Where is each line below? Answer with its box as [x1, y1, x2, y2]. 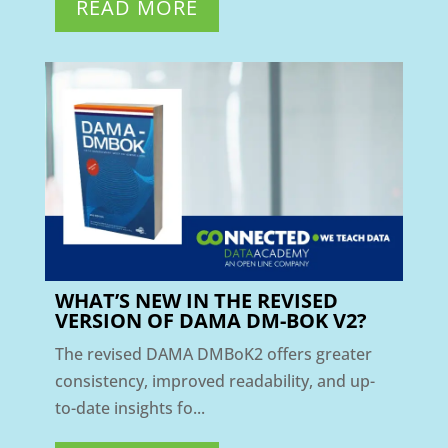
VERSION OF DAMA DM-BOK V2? [54, 307, 367, 335]
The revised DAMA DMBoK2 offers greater [54, 343, 372, 366]
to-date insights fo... [54, 397, 205, 420]
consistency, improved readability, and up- [54, 370, 375, 393]
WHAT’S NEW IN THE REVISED [54, 287, 338, 315]
